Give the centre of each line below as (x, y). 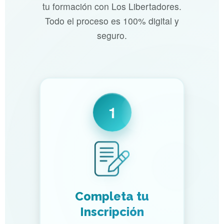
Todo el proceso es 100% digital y (112, 21)
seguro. (112, 35)
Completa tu (112, 196)
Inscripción (112, 212)
